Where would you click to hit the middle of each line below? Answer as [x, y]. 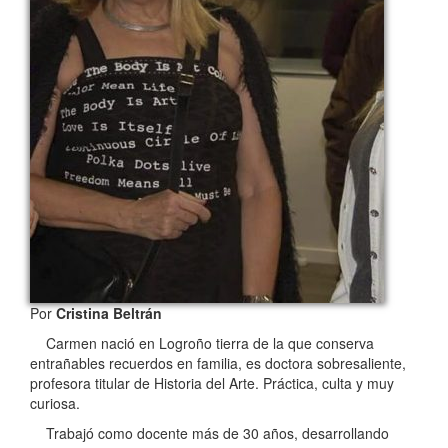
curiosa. [55, 403]
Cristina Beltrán [109, 313]
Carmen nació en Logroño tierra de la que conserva [202, 343]
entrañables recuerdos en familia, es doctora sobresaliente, [218, 363]
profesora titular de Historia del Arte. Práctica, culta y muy [212, 383]
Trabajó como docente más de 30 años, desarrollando [209, 433]
